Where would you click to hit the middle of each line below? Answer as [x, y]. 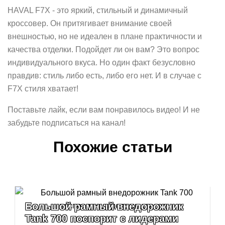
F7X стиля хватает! [43, 89]
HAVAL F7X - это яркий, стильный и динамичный [98, 11]
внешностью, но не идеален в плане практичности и [105, 37]
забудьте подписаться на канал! [67, 123]
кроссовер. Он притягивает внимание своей [90, 24]
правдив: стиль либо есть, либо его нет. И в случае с [104, 76]
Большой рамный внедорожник [104, 207]
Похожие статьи [113, 147]
